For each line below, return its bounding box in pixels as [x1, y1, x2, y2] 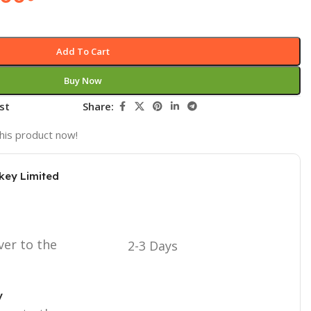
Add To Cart [56, 44, 110, 58]
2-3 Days [127, 237, 178, 254]
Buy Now [63, 74, 102, 87]
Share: [83, 99, 115, 113]
